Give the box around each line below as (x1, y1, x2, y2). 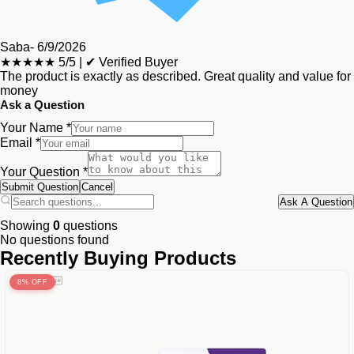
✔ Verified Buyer (85, 55, 178, 69)
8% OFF (17, 278, 47, 286)
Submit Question (2, 181, 78, 193)
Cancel (81, 181, 113, 193)
